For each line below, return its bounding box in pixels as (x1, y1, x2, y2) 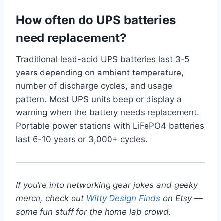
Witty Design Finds (86, 193, 160, 204)
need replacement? (16, 31, 127, 45)
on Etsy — (160, 193, 203, 204)
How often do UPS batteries (16, 13, 176, 28)
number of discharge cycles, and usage (16, 81, 172, 91)
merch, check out (16, 193, 86, 204)
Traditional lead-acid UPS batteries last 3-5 (16, 54, 189, 65)
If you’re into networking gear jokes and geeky (16, 180, 198, 190)
